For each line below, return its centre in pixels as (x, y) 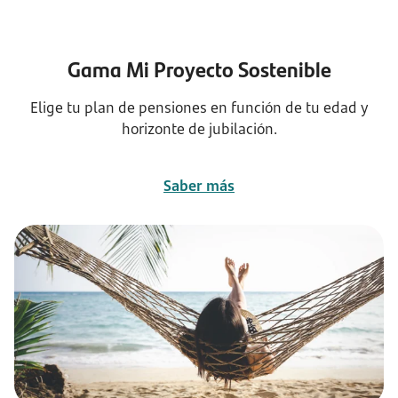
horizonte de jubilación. (199, 129)
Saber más (199, 186)
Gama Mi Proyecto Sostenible (199, 68)
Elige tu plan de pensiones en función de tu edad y (199, 107)
